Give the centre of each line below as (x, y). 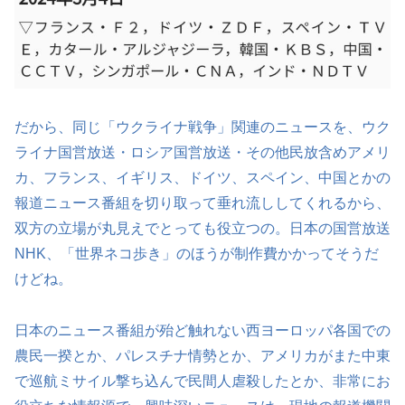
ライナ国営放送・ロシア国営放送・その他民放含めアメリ (202, 152)
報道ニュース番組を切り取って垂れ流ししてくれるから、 (202, 202)
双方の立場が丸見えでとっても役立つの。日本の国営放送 (202, 228)
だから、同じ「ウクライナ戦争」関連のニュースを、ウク (202, 127)
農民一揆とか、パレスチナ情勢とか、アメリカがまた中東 (202, 355)
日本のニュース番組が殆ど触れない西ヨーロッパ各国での (202, 330)
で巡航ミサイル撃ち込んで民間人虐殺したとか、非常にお (202, 381)
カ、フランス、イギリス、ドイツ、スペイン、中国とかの (202, 177)
